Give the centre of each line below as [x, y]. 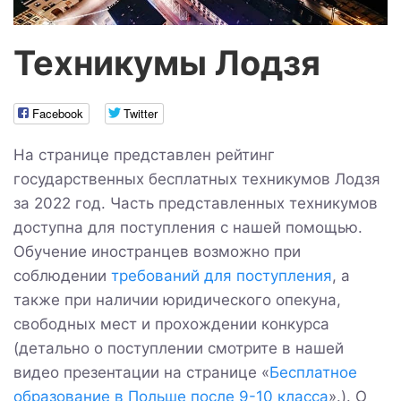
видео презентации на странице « [141, 372]
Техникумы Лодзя [167, 62]
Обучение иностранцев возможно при [157, 251]
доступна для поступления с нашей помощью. [188, 227]
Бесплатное [313, 372]
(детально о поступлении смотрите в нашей [179, 348]
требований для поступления [222, 275]
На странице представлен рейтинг [144, 154]
